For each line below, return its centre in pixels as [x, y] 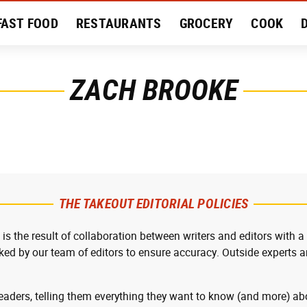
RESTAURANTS [119, 23]
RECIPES [186, 67]
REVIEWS [254, 67]
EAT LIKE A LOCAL [93, 67]
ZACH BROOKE [153, 90]
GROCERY [206, 23]
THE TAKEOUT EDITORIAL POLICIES [153, 204]
